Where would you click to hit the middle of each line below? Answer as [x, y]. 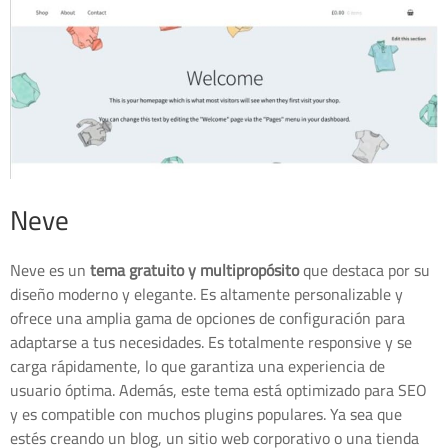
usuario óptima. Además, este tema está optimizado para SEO [218, 390]
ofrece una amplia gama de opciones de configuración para [207, 318]
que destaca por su [364, 270]
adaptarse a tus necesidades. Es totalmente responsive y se [211, 342]
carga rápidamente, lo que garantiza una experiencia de [197, 366]
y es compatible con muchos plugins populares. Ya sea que [206, 414]
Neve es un [50, 270]
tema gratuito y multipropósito [194, 270]
